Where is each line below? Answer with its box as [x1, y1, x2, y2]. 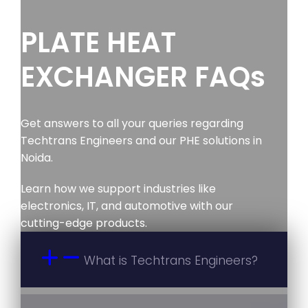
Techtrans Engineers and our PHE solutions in [21, 133, 262, 149]
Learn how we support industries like [21, 181, 216, 197]
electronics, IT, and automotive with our [21, 198, 233, 214]
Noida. [21, 150, 56, 166]
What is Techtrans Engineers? [84, 252, 258, 269]
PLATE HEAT [21, 23, 176, 63]
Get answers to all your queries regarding [21, 115, 243, 132]
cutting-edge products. [21, 215, 147, 232]
